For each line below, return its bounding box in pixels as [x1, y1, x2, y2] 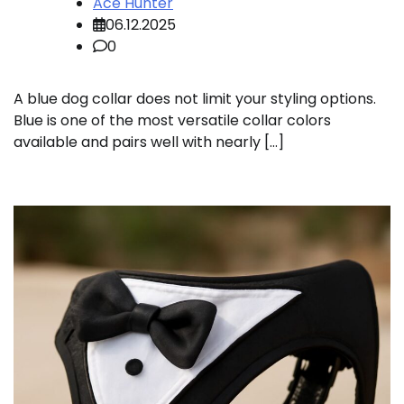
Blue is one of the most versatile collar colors [14, 110, 331, 132]
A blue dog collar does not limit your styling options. [14, 88, 376, 110]
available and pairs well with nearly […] [14, 132, 284, 153]
